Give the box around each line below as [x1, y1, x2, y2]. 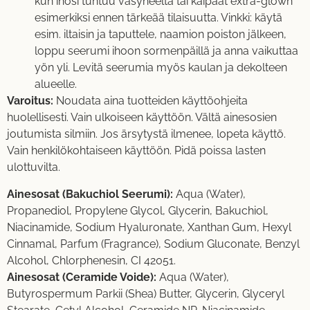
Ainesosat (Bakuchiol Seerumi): [7, 187, 173, 201]
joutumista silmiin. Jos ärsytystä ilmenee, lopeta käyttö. [7, 127, 286, 141]
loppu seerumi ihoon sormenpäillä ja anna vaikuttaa [35, 44, 298, 58]
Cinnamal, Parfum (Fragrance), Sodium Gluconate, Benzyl [7, 237, 300, 250]
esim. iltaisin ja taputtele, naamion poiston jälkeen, [35, 28, 286, 42]
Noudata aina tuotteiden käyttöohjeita [53, 94, 248, 108]
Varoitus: [7, 94, 53, 108]
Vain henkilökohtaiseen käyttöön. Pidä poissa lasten [7, 144, 266, 158]
